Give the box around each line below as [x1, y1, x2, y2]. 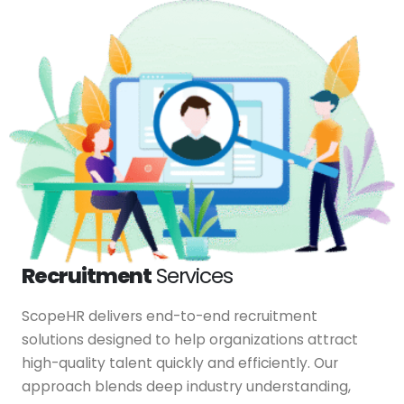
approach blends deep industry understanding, [22, 377, 351, 397]
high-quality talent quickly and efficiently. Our [22, 353, 338, 373]
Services [151, 261, 233, 291]
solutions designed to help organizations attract [22, 330, 358, 350]
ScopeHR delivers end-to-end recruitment [22, 307, 317, 326]
